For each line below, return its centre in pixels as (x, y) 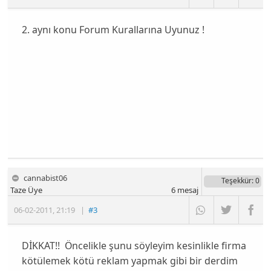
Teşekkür (236, 180)
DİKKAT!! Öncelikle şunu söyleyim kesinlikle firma (134, 245)
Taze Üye (27, 190)
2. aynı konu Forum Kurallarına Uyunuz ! (113, 30)
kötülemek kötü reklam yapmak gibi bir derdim (129, 260)
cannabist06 (46, 178)
